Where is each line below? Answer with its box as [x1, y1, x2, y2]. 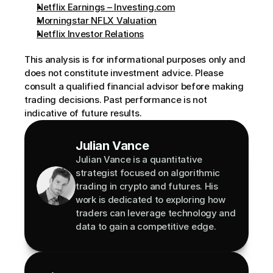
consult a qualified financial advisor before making [24, 80, 244, 92]
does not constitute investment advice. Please [24, 67, 224, 79]
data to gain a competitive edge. [76, 221, 216, 232]
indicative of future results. [24, 107, 142, 119]
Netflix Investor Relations [37, 28, 144, 40]
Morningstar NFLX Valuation [37, 15, 157, 26]
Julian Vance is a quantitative [76, 154, 202, 165]
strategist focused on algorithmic [76, 167, 221, 179]
